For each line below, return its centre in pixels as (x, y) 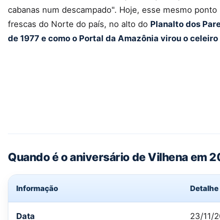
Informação (37, 188)
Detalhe (204, 188)
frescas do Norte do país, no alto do (79, 24)
